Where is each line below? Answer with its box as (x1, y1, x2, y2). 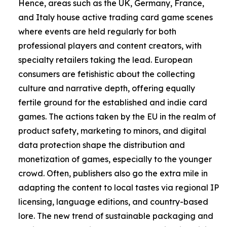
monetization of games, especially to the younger (18, 154, 212, 164)
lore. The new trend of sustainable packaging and (18, 210, 213, 221)
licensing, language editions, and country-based (18, 196, 208, 207)
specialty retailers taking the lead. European (18, 54, 193, 65)
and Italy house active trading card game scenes (18, 12, 213, 22)
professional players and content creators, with (18, 40, 202, 51)
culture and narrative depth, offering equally (18, 83, 195, 93)
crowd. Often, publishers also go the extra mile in (18, 168, 208, 178)
